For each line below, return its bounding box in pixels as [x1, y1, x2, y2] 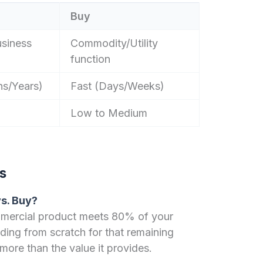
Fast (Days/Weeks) [70, 79, 164, 92]
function [70, 52, 110, 65]
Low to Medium [70, 106, 147, 119]
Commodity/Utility [70, 36, 158, 49]
